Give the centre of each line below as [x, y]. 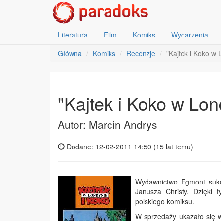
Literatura [73, 35]
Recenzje [141, 53]
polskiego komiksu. [165, 201]
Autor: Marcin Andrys [108, 124]
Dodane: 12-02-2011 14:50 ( [110, 147]
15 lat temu [173, 147]
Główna [70, 53]
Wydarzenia [190, 35]
